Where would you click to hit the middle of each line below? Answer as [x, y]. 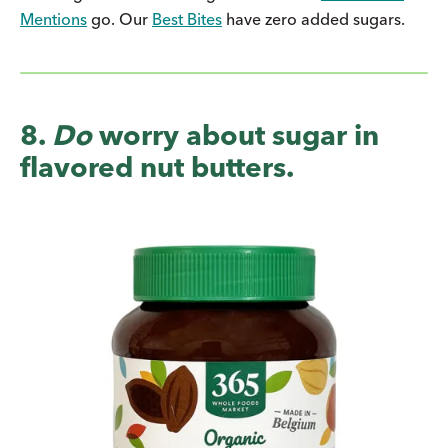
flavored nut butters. [157, 166]
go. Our [119, 18]
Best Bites [187, 18]
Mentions [53, 18]
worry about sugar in [235, 134]
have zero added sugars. [313, 18]
